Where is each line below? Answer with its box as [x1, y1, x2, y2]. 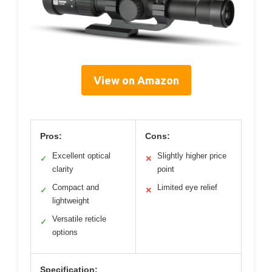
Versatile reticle [52, 214, 106, 224]
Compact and [52, 183, 99, 192]
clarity [52, 165, 73, 174]
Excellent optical [52, 151, 110, 161]
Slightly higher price [157, 151, 226, 161]
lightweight [52, 196, 89, 206]
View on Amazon [93, 74, 179, 87]
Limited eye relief [157, 183, 217, 192]
